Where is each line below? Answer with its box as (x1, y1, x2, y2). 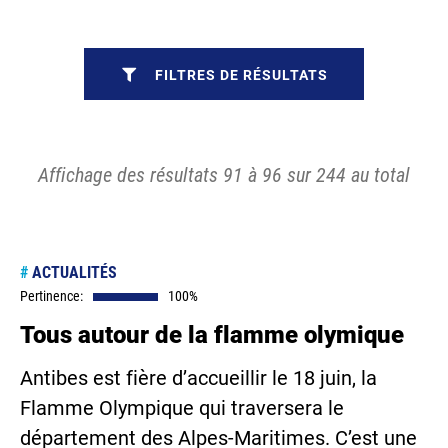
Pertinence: (20, 288, 83, 304)
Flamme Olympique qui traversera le (20, 396, 344, 420)
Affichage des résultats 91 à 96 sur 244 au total (38, 163, 410, 187)
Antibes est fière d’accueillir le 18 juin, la (20, 366, 377, 390)
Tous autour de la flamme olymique (20, 321, 404, 349)
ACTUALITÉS (28, 263, 117, 282)
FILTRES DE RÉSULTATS (155, 66, 328, 83)
